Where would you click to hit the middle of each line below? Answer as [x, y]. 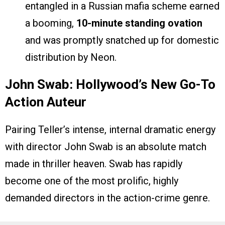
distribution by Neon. [71, 58]
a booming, [51, 23]
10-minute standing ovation [139, 23]
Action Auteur [46, 102]
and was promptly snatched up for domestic [122, 40]
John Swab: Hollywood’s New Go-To [110, 85]
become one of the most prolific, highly [92, 181]
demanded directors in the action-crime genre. [107, 198]
